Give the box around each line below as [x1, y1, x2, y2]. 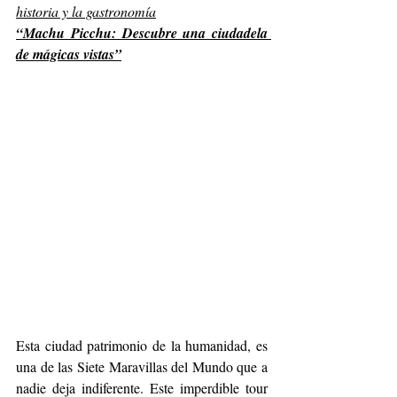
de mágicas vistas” [16, 43, 121, 64]
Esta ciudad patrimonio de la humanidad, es [16, 335, 268, 354]
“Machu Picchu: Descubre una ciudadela [16, 22, 268, 43]
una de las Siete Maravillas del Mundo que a [16, 356, 268, 376]
